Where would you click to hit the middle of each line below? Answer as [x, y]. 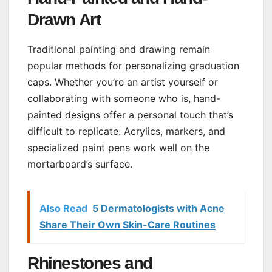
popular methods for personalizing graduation [133, 66]
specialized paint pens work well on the [118, 148]
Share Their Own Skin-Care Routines [127, 225]
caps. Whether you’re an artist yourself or [123, 82]
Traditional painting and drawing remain [119, 49]
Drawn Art [64, 19]
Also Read [63, 209]
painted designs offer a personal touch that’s [130, 115]
